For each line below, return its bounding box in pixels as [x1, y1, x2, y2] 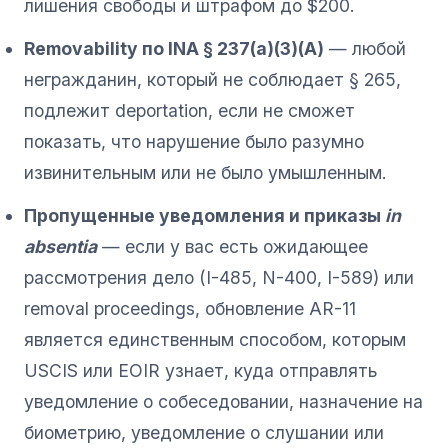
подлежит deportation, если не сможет [24, 99, 355, 121]
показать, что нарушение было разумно [24, 130, 364, 152]
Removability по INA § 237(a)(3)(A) [24, 37, 324, 59]
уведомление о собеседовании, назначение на [24, 390, 423, 412]
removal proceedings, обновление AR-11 [24, 297, 356, 319]
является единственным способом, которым [24, 328, 406, 350]
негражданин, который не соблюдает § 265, [24, 68, 401, 90]
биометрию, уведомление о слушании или [24, 421, 384, 443]
